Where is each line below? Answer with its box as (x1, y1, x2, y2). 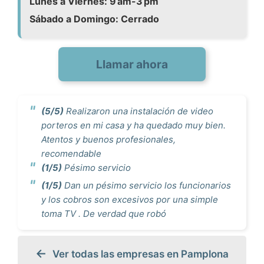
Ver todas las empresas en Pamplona (52, 248, 229, 260)
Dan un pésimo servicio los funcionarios (62, 180, 231, 191)
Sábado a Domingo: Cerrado (29, 13, 159, 25)
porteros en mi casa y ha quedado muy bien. (41, 120, 226, 131)
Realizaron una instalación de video (64, 105, 213, 117)
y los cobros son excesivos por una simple (41, 194, 218, 205)
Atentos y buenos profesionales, (41, 134, 176, 145)
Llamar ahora (96, 57, 168, 71)
